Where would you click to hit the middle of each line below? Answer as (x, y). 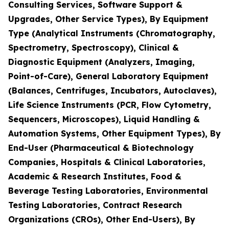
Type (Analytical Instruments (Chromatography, (112, 33)
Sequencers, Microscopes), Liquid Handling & (104, 119)
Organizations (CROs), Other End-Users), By (102, 219)
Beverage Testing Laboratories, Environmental (108, 191)
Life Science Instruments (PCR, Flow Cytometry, (110, 105)
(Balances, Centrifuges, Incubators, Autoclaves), (112, 90)
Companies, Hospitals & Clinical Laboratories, (107, 162)
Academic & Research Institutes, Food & (95, 176)
